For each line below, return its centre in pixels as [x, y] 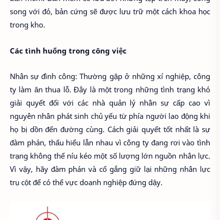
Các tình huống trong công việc [68, 50]
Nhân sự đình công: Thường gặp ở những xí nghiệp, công [110, 76]
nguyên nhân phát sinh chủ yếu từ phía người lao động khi [110, 116]
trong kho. [27, 25]
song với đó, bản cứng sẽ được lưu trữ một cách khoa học [110, 12]
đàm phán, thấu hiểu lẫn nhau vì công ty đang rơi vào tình [110, 143]
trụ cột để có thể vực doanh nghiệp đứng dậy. [86, 182]
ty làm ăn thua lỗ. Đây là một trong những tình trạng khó [110, 90]
